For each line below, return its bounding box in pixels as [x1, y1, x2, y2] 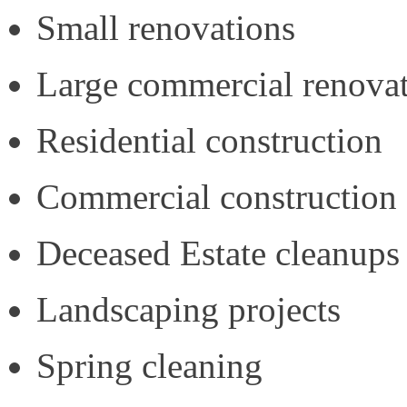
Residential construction [36, 121, 382, 161]
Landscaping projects [36, 290, 341, 330]
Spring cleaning [36, 346, 263, 386]
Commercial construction [36, 177, 397, 217]
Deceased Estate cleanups [36, 233, 400, 273]
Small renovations [36, 8, 295, 48]
